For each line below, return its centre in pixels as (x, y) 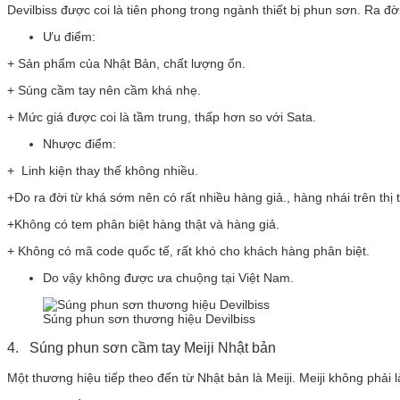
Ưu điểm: (69, 36)
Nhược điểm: (79, 143)
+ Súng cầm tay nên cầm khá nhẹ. (104, 90)
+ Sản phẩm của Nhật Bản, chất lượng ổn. (126, 63)
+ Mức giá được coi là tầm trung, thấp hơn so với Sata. (162, 117)
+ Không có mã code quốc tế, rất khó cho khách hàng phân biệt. (188, 250)
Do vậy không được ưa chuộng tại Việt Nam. (168, 277)
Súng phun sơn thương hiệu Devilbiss (149, 318)
